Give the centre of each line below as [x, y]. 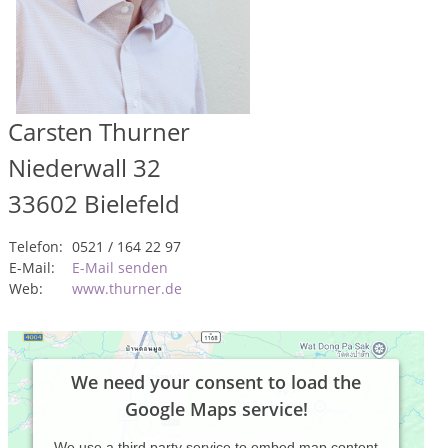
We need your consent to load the [216, 382]
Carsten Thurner [99, 131]
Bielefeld [132, 203]
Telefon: [36, 246]
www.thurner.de [127, 288]
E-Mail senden [120, 267]
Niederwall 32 [84, 167]
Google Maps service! [216, 409]
